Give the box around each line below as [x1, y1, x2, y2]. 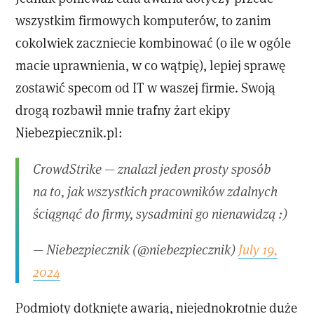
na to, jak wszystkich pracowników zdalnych [33, 182, 278, 200]
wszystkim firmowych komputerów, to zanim [15, 11, 272, 29]
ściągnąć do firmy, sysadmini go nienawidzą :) [33, 204, 288, 222]
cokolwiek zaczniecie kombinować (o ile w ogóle [15, 34, 292, 52]
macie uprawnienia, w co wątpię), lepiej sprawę [15, 56, 286, 74]
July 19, [238, 240, 278, 258]
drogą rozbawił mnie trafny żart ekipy [15, 101, 231, 119]
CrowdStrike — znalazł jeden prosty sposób [33, 159, 271, 177]
